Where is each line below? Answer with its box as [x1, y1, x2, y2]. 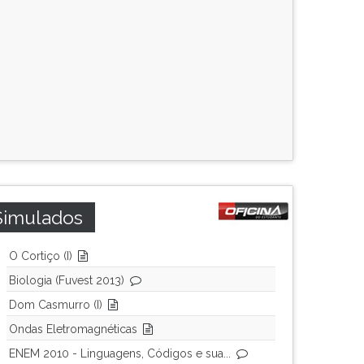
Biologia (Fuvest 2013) [9, 274, 124, 287]
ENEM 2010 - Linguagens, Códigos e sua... [9, 347, 231, 360]
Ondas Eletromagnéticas [9, 323, 137, 336]
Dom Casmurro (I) [9, 298, 102, 311]
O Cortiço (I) [9, 249, 72, 262]
